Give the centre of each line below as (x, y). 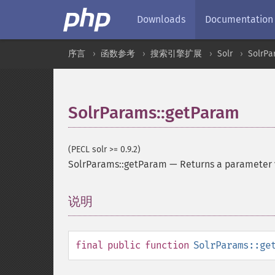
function (167, 245)
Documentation (239, 19)
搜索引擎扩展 (176, 54)
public (124, 245)
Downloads (161, 19)
